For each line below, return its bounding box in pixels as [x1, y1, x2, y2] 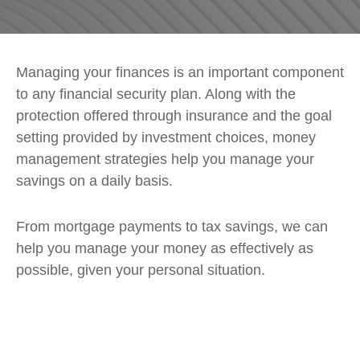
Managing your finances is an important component [16, 64, 344, 80]
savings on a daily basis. [16, 173, 173, 189]
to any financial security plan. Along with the [16, 86, 296, 102]
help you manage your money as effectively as [16, 240, 313, 256]
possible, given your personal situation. [16, 262, 265, 278]
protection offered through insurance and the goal [16, 108, 332, 124]
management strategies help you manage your [16, 151, 314, 167]
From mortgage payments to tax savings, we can [16, 219, 328, 235]
